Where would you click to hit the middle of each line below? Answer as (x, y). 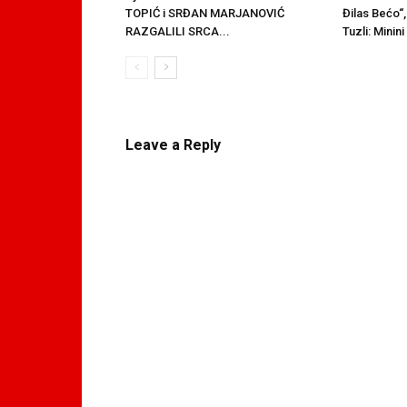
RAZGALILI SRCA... (178, 31)
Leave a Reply (173, 144)
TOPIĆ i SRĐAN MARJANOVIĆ (205, 13)
